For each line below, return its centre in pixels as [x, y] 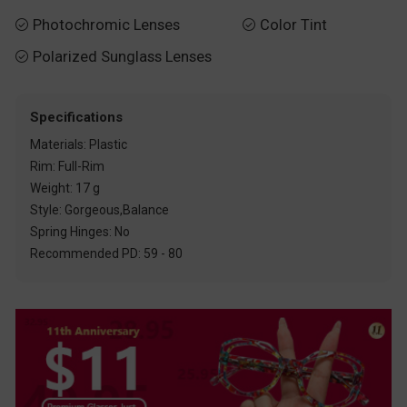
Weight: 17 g [65, 189]
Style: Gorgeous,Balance [100, 210]
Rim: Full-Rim [68, 167]
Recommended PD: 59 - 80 [107, 254]
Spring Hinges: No [80, 232]
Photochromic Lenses [106, 25]
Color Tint [293, 25]
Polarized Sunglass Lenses [122, 57]
